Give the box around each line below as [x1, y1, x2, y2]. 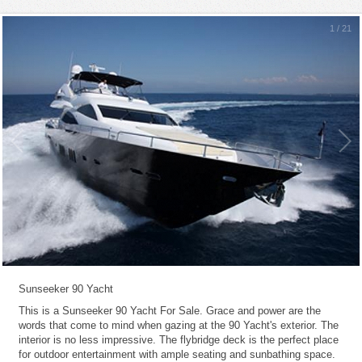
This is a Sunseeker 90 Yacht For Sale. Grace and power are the [19, 305, 321, 318]
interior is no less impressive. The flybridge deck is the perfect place [19, 334, 339, 347]
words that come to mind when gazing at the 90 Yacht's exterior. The [19, 319, 339, 332]
